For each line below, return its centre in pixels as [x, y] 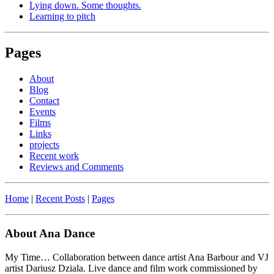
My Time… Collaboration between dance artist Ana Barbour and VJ [137, 257]
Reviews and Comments [76, 167]
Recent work [54, 156]
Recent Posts [60, 199]
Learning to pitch [62, 16]
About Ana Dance [50, 234]
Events [43, 112]
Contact [44, 101]
